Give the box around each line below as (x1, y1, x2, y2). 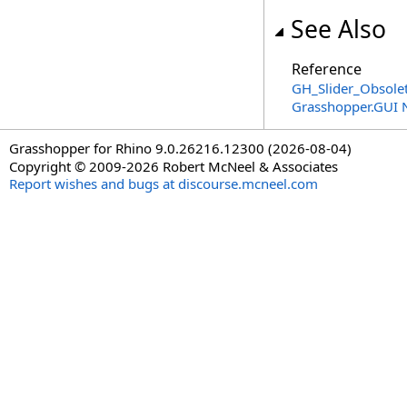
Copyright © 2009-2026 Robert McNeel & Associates (9, 157, 338, 175)
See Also (291, 13, 386, 45)
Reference (292, 59, 362, 79)
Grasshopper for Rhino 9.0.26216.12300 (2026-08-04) (9, 139, 352, 157)
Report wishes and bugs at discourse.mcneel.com (9, 174, 318, 193)
